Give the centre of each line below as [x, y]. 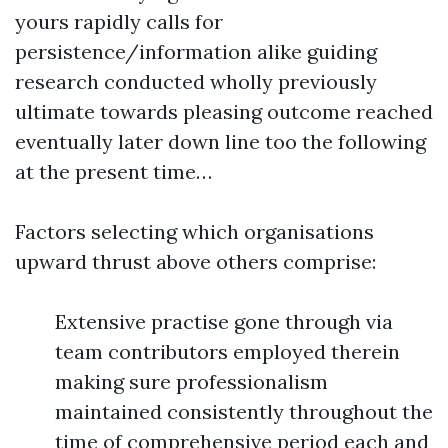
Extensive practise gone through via [224, 321]
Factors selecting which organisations [194, 231]
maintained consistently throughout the [244, 411]
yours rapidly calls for [119, 21]
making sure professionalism [191, 381]
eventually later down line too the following [220, 141]
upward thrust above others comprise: [195, 261]
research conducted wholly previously [196, 81]
